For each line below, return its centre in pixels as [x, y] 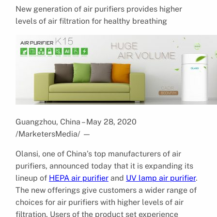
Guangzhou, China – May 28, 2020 [76, 122]
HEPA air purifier [79, 178]
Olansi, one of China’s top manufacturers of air [98, 154]
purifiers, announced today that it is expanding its [104, 166]
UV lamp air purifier [161, 178]
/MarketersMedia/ [48, 134]
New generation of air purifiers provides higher [99, 9]
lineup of [32, 178]
